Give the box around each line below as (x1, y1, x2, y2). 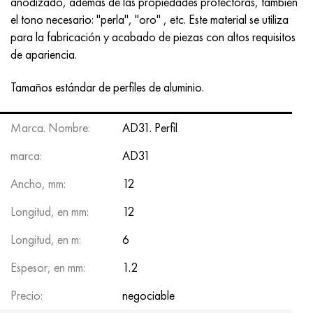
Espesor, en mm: (10, 259, 85, 275)
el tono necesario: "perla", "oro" (10, 10, 163, 27)
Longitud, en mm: (10, 203, 89, 219)
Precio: (10, 286, 43, 303)
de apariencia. (10, 45, 77, 62)
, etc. (163, 10, 186, 27)
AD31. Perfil (122, 119, 177, 136)
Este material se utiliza (186, 10, 289, 27)
